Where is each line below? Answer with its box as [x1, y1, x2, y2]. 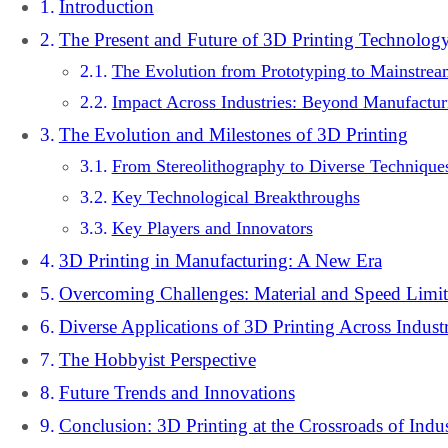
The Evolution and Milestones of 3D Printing [58, 123, 408, 145]
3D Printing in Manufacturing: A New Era [58, 249, 382, 271]
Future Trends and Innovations [58, 381, 295, 403]
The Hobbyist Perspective [58, 348, 256, 370]
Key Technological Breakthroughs [111, 186, 360, 207]
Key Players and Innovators [111, 217, 313, 238]
